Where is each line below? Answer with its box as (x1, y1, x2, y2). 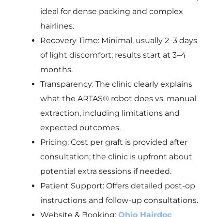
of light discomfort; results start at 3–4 (40, 50, 186, 60)
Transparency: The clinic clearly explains (40, 79, 192, 89)
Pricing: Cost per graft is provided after (40, 138, 187, 147)
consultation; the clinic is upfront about (40, 152, 192, 162)
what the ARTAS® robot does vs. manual (40, 94, 196, 104)
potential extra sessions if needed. (40, 167, 171, 176)
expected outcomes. (40, 123, 121, 133)
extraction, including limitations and (40, 108, 180, 118)
